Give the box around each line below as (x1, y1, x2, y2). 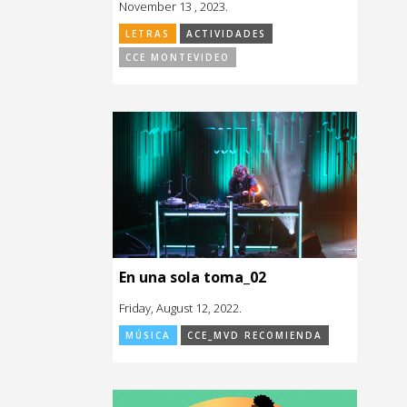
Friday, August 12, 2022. (119, 300, 242, 317)
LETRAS (125, 27, 170, 41)
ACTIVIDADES (186, 27, 266, 41)
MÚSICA (125, 329, 171, 342)
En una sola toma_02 (119, 267, 266, 288)
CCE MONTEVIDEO (125, 51, 230, 65)
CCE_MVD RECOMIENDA (187, 329, 323, 342)
